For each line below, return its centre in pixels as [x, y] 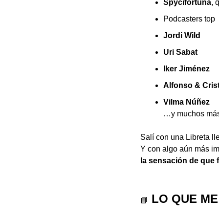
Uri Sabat [180, 52]
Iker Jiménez [186, 69]
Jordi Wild [182, 36]
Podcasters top [189, 19]
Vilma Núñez [186, 102]
